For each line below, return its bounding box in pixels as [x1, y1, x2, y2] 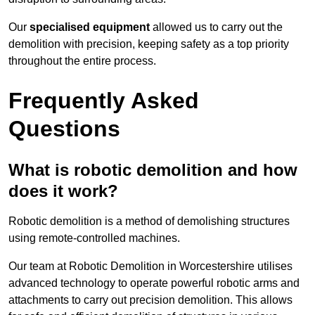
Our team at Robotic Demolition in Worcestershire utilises [8, 260, 292, 273]
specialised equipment [30, 21, 150, 34]
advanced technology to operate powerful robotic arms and [8, 277, 300, 290]
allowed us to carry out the [150, 21, 283, 34]
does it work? [8, 181, 118, 201]
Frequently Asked [8, 88, 199, 114]
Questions [8, 116, 120, 142]
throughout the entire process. [8, 55, 156, 67]
